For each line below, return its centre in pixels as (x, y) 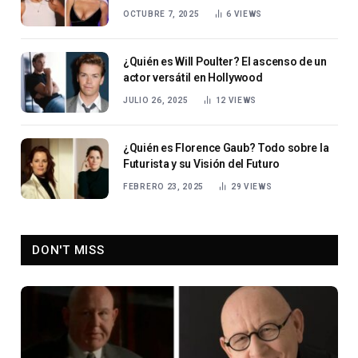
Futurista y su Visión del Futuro (202, 163)
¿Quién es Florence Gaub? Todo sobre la (226, 147)
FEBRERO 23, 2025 (164, 186)
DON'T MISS (68, 250)
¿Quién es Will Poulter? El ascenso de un (225, 61)
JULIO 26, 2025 (156, 100)
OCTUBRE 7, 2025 (161, 14)
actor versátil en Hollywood (193, 77)
